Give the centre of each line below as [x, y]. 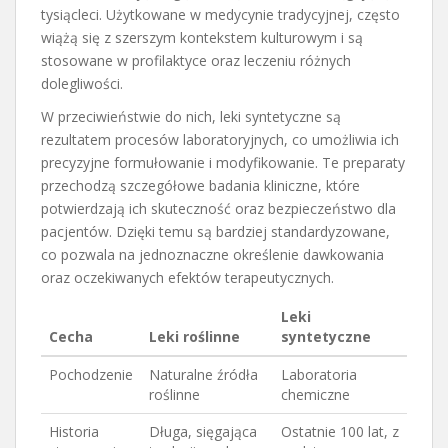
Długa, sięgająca [203, 431]
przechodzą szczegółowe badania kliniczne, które [200, 185]
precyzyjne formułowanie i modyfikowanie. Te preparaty [223, 162]
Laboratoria [319, 374]
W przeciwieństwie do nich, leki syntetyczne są [191, 116]
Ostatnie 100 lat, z [340, 431]
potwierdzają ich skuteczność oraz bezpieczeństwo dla [218, 208]
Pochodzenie [91, 374]
